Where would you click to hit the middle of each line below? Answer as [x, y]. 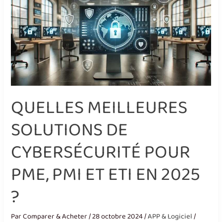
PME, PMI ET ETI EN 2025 [106, 174]
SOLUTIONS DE [70, 130]
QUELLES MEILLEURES [99, 108]
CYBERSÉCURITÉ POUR [101, 152]
